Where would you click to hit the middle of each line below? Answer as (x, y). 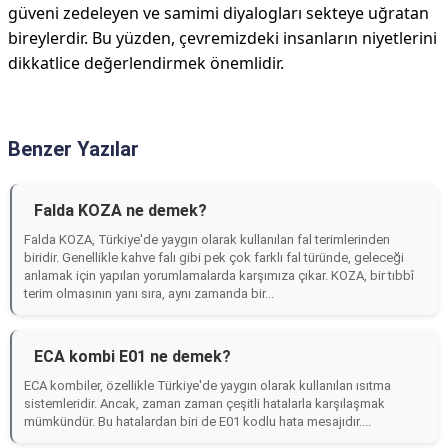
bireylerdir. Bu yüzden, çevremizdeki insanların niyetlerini (222, 38)
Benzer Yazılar (73, 149)
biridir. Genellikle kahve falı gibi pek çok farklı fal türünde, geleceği (214, 257)
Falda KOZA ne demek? (120, 210)
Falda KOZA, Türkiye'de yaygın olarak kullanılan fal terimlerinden (207, 239)
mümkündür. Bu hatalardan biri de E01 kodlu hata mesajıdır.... (197, 421)
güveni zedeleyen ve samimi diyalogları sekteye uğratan (218, 13)
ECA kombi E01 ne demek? (132, 356)
